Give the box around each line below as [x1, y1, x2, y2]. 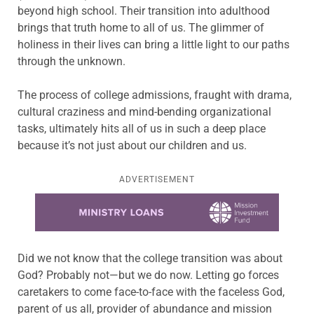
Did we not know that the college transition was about [18, 252, 282, 266]
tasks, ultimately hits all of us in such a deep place [18, 121, 266, 135]
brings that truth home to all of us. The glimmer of [18, 20, 264, 34]
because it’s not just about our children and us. [18, 138, 247, 152]
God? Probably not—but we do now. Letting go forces [18, 268, 279, 282]
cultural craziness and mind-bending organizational [18, 104, 271, 118]
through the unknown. [18, 54, 125, 68]
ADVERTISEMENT [119, 174, 195, 184]
